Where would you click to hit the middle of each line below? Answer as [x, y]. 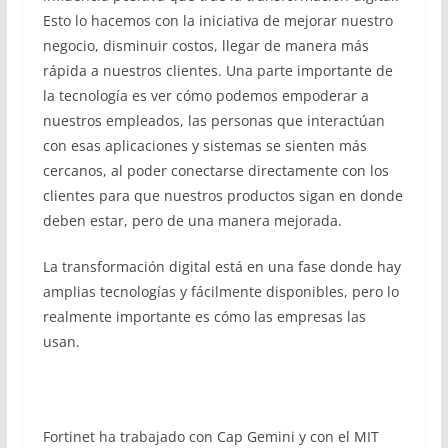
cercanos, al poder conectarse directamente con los [215, 170]
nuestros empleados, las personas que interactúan [213, 120]
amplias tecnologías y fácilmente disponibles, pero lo [220, 291]
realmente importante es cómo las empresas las [204, 316]
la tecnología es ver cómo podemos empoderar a [205, 95]
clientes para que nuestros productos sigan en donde [222, 195]
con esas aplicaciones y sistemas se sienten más [204, 145]
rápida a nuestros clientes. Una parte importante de [217, 70]
